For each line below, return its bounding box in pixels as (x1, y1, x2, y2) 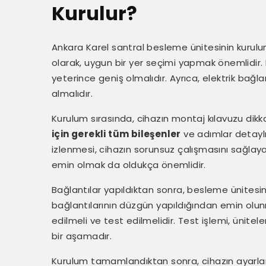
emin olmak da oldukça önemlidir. (52, 159, 206, 171)
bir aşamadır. (52, 230, 112, 242)
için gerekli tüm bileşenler (52, 128, 181, 140)
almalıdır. (52, 87, 93, 100)
